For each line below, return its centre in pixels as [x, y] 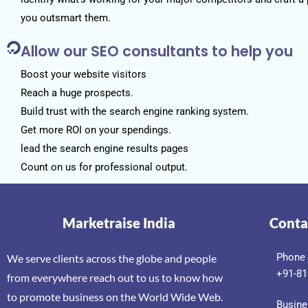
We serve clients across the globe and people [112, 258]
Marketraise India [119, 222]
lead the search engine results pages [104, 148]
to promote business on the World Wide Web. [115, 296]
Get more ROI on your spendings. [96, 130]
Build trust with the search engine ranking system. [135, 111]
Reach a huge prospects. [77, 92]
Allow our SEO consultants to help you [157, 51]
